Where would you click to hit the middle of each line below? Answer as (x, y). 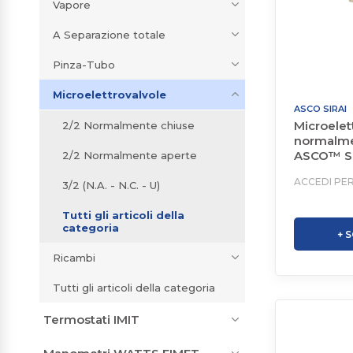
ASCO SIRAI (320, 109)
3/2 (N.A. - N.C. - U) (111, 186)
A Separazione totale (109, 35)
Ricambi (74, 258)
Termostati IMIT (91, 320)
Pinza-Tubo (84, 65)
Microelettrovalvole (110, 95)
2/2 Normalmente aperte (130, 156)
